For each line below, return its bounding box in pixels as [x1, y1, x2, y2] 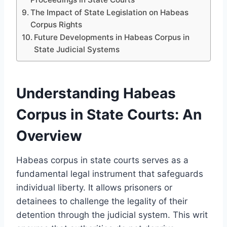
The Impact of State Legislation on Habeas [30, 7, 189, 17]
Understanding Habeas [16, 84, 176, 102]
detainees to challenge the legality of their [16, 196, 187, 206]
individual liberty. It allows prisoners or [16, 182, 172, 193]
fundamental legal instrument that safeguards [16, 168, 203, 179]
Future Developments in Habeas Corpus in [34, 32, 190, 42]
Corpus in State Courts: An [16, 105, 202, 123]
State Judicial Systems [34, 44, 120, 54]
